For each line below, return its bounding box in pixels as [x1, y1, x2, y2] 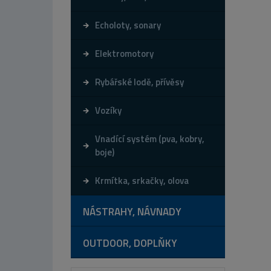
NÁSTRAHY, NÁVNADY [83, 203, 181, 220]
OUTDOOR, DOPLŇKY [83, 235, 177, 251]
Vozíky [95, 103, 122, 117]
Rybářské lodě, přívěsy [95, 74, 184, 89]
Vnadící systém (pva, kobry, [95, 131, 204, 146]
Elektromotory [95, 46, 154, 60]
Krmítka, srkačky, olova [95, 173, 189, 188]
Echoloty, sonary [95, 18, 161, 32]
